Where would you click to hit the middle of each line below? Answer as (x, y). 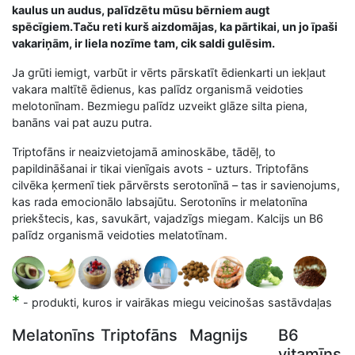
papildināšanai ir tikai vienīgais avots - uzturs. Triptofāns (160, 168)
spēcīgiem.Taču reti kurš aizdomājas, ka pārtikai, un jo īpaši (175, 26)
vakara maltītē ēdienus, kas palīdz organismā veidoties (158, 89)
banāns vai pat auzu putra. (82, 122)
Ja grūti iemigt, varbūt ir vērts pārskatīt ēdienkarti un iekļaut (169, 72)
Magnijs (219, 335)
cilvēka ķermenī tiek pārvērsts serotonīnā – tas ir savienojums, (176, 185)
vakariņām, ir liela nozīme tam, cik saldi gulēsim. (143, 43)
